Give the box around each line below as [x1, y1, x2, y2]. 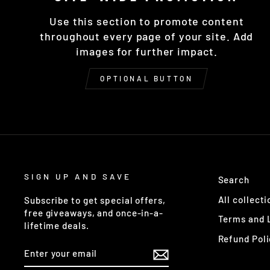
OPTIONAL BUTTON [100, 74, 193, 83]
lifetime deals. [24, 219, 89, 231]
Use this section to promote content [49, 14, 244, 28]
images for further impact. [76, 44, 218, 58]
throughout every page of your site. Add [40, 29, 254, 43]
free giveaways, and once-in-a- [24, 207, 163, 218]
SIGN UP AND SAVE [24, 171, 131, 181]
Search [218, 174, 250, 185]
